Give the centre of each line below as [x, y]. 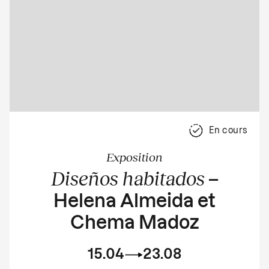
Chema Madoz [134, 223]
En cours [228, 131]
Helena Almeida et [134, 202]
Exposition [134, 157]
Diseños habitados [128, 178]
